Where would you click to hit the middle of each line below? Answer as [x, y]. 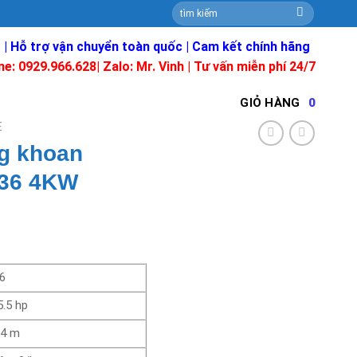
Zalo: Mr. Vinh [143, 67]
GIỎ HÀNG [270, 103]
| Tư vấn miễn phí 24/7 [250, 67]
